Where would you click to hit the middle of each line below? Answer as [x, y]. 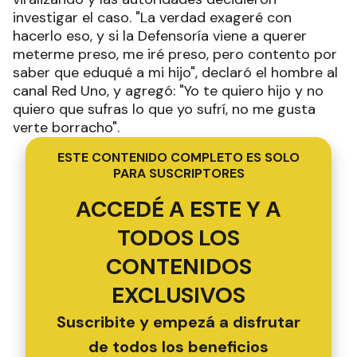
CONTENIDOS [178, 266]
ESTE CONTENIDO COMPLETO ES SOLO [178, 157]
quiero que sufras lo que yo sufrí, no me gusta [164, 109]
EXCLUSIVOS [178, 295]
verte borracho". [66, 127]
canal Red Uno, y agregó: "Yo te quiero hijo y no [168, 90]
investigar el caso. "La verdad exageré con [152, 17]
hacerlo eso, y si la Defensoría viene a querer [160, 35]
